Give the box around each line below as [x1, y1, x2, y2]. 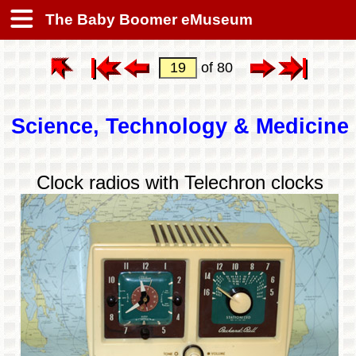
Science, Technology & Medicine [10, 114, 349, 139]
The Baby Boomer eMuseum [41, 11, 253, 28]
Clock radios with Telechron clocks [36, 171, 323, 193]
